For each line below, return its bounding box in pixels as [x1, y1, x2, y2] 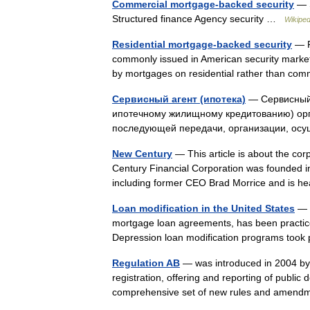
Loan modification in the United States [112, 203, 295, 214]
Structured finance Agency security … [112, 13, 284, 24]
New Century [112, 148, 172, 159]
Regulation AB [112, 257, 180, 268]
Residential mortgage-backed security [112, 39, 292, 50]
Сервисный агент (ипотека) [112, 93, 246, 104]
